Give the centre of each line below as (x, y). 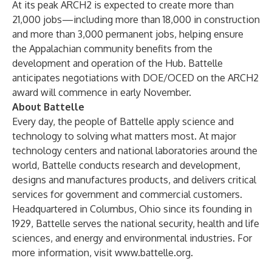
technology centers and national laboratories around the (135, 151)
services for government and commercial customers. (127, 194)
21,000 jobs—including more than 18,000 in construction (136, 19)
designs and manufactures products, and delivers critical (134, 180)
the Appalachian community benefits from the (112, 49)
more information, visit (63, 253)
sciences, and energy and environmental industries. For (132, 238)
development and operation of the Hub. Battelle (117, 63)
